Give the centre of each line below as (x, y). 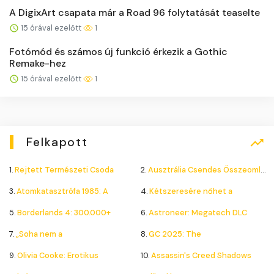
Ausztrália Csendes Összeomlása (204, 169)
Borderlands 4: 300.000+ (64, 212)
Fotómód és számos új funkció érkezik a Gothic (118, 51)
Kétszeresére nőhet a (191, 191)
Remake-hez (38, 63)
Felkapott (57, 142)
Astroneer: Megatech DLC (198, 212)
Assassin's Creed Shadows (201, 255)
